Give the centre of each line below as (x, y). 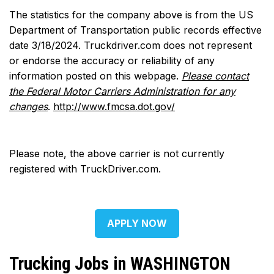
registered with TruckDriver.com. (85, 169)
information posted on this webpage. (95, 76)
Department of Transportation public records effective (135, 30)
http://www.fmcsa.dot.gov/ (114, 107)
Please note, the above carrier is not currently (117, 154)
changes (28, 107)
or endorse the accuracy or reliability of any (112, 61)
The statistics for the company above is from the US (131, 15)
